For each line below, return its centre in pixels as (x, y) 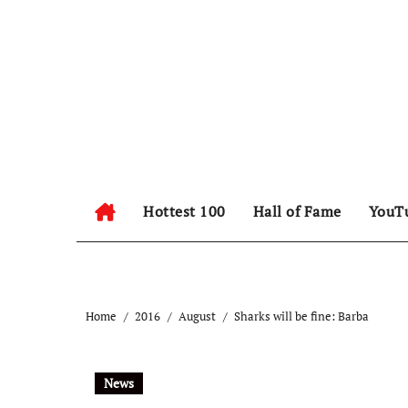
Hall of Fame (297, 211)
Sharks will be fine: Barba (301, 316)
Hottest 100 (184, 211)
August (197, 316)
